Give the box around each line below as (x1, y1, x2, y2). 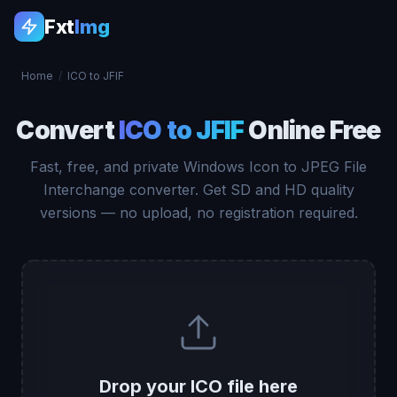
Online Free (244, 115, 381, 145)
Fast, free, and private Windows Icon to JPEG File (30, 158, 367, 175)
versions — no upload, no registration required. (39, 204, 358, 222)
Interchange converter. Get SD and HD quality (43, 181, 354, 198)
